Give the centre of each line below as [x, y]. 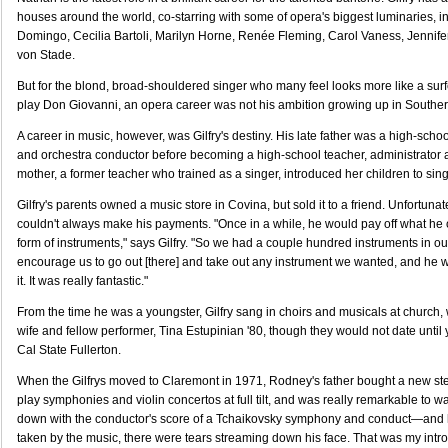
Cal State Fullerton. [69, 350]
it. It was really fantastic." [82, 281]
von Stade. [46, 55]
